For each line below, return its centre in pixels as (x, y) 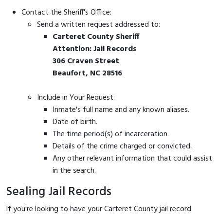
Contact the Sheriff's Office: (66, 12)
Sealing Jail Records (59, 192)
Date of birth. (75, 122)
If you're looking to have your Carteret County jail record (99, 209)
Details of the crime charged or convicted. (122, 146)
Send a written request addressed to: (99, 25)
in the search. (74, 171)
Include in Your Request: (76, 98)
